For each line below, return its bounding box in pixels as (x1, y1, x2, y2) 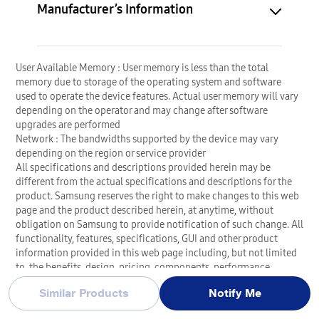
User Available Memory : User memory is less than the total (16, 60, 268, 75)
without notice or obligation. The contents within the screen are (16, 288, 293, 303)
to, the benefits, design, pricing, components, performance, (16, 259, 272, 274)
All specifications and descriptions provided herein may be (16, 159, 271, 174)
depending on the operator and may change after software (16, 103, 268, 117)
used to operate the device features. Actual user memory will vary (16, 88, 298, 103)
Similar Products (39, 286, 129, 300)
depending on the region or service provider (16, 145, 206, 160)
